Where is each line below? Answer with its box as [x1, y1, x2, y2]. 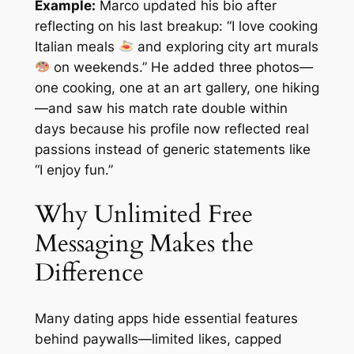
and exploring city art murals [133, 38, 318, 55]
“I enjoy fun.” [34, 161, 113, 178]
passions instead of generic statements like [34, 141, 311, 157]
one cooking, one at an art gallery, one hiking [34, 79, 319, 96]
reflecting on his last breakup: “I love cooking [34, 17, 318, 34]
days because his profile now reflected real [34, 120, 309, 137]
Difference [34, 256, 144, 290]
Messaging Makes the [34, 227, 254, 261]
